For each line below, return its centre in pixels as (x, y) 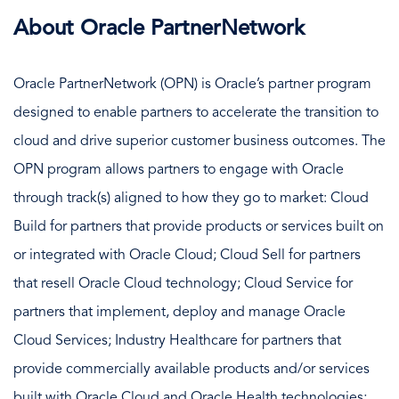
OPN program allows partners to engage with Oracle (179, 170)
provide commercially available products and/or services (191, 369)
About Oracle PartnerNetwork (159, 29)
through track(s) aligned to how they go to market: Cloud (191, 198)
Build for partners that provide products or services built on (199, 227)
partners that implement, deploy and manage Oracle (179, 312)
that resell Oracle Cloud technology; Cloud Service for (183, 284)
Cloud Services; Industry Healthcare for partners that (177, 341)
